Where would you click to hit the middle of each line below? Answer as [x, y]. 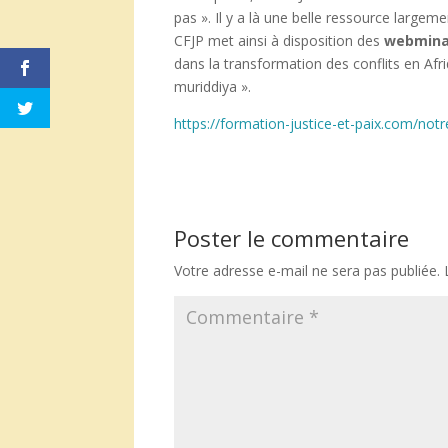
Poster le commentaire [292, 238]
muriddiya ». [213, 87]
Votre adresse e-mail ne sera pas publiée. [307, 271]
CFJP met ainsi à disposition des [279, 41]
